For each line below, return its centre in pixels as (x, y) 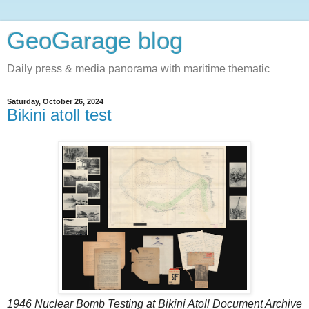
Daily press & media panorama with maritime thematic (138, 69)
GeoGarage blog (95, 41)
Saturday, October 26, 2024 (55, 101)
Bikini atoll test (59, 115)
